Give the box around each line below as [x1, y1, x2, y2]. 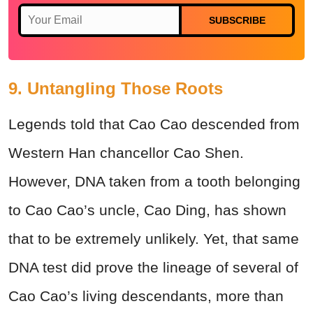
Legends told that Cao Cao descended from [8, 115, 300, 132]
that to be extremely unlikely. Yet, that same [8, 230, 299, 247]
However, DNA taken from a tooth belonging [8, 173, 300, 189]
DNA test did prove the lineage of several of [8, 259, 298, 275]
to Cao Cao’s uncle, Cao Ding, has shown [8, 201, 286, 218]
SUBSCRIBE [208, 14, 265, 26]
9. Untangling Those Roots [8, 78, 223, 98]
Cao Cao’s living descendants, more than [8, 287, 284, 304]
